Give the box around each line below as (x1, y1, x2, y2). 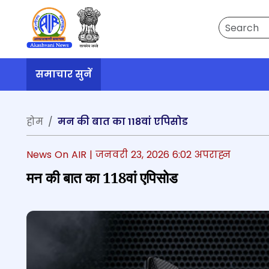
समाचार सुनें (35, 67, 92, 81)
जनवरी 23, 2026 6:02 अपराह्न (95, 148, 231, 162)
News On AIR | (26, 148, 95, 162)
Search (218, 16, 251, 30)
